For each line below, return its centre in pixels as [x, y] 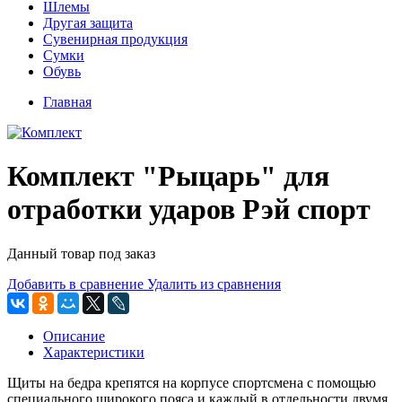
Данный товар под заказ [81, 253]
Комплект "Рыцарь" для [168, 176]
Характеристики [94, 352]
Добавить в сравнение [75, 284]
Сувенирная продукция [115, 39]
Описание [74, 336]
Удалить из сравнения [214, 284]
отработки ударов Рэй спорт [189, 210]
